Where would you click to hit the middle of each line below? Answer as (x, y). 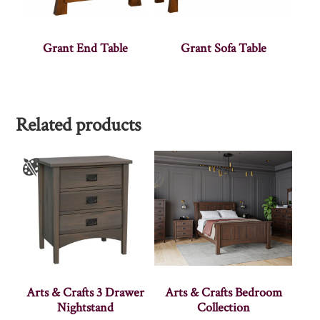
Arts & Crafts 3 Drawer (85, 292)
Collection (223, 307)
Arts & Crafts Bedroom (223, 292)
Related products (79, 124)
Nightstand (85, 307)
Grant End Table (85, 48)
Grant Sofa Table (223, 48)
